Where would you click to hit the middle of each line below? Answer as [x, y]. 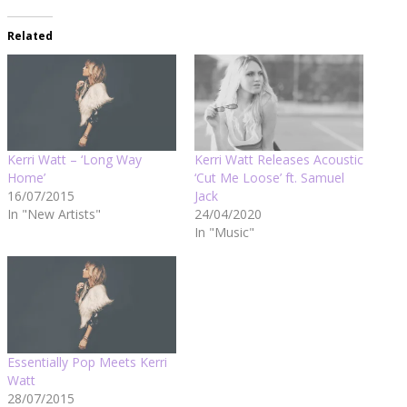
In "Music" [224, 233]
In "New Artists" [54, 214]
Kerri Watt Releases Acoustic [279, 160]
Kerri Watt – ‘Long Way [74, 160]
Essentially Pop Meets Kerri [87, 362]
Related [30, 36]
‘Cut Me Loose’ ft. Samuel [269, 178]
